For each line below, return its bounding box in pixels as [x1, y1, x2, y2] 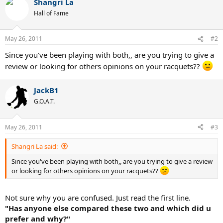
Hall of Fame [34, 8, 69, 17]
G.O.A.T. [34, 97, 55, 106]
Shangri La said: [11, 141, 58, 151]
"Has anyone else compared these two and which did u [5, 203, 211, 214]
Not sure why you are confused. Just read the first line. [5, 193, 191, 203]
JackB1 [34, 85, 59, 95]
